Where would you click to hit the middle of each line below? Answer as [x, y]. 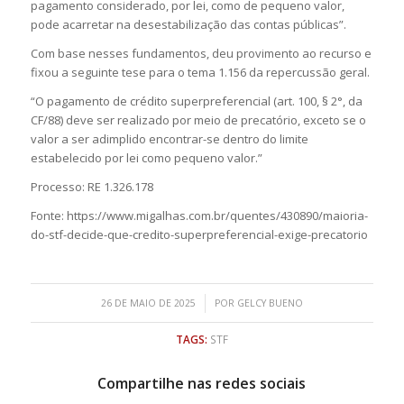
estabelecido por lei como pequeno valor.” [146, 157]
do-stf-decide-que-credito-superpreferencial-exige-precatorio [199, 235]
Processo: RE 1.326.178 [92, 186]
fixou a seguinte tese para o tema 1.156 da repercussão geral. [200, 72]
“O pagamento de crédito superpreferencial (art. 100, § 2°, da [196, 101]
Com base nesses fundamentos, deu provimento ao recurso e [201, 53]
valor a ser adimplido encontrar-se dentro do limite [169, 138]
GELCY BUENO [270, 303]
